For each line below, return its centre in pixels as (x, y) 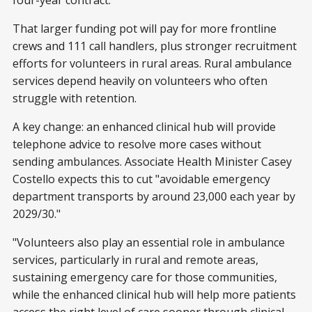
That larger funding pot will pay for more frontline (145, 29)
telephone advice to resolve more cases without (137, 144)
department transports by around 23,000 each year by (154, 196)
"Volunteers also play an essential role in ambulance (149, 242)
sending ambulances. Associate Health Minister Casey (152, 162)
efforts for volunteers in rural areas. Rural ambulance (152, 63)
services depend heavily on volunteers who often (140, 81)
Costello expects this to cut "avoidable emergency (141, 179)
